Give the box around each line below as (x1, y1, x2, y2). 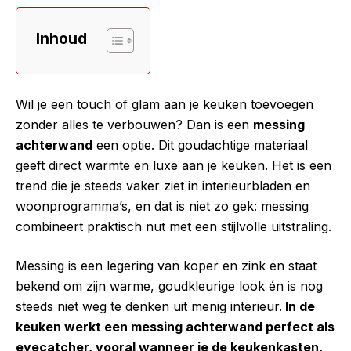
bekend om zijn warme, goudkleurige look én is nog (16, 277, 323, 294)
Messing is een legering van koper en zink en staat (16, 257, 317, 273)
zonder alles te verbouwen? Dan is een (16, 116, 253, 132)
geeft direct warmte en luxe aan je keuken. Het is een (16, 157, 331, 173)
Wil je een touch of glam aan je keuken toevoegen (16, 96, 313, 112)
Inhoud (36, 28, 87, 48)
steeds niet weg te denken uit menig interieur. (16, 298, 282, 314)
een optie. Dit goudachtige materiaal (92, 136, 308, 153)
